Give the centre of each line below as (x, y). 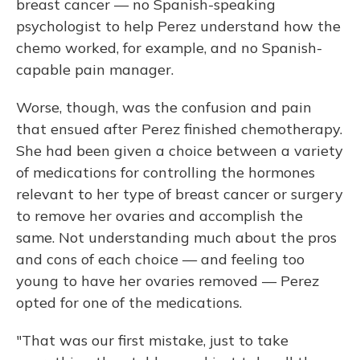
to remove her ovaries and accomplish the (160, 216)
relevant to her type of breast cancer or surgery (180, 194)
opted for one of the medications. (129, 303)
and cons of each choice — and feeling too (160, 259)
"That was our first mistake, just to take (152, 340)
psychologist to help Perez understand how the (178, 26)
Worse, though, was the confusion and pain (164, 107)
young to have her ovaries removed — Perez (168, 281)
